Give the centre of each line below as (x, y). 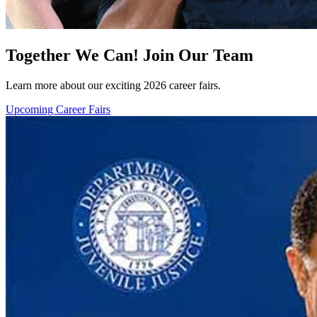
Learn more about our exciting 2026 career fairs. (113, 85)
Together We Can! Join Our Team (129, 55)
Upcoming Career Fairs (58, 109)
